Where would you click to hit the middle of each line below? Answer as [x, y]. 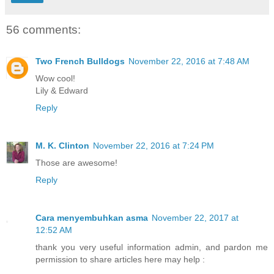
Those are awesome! [76, 163]
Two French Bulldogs [80, 61]
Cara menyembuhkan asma [92, 218]
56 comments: [43, 29]
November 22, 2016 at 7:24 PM [154, 146]
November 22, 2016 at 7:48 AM [189, 61]
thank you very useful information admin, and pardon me [152, 247]
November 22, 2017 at [195, 218]
